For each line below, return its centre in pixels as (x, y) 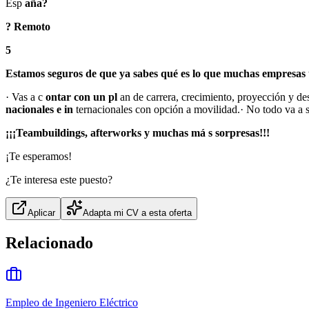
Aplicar (41, 213)
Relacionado (49, 243)
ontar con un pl (83, 97)
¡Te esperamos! (39, 157)
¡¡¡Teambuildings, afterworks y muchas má (107, 133)
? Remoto (28, 27)
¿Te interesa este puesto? (59, 180)
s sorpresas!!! (239, 133)
